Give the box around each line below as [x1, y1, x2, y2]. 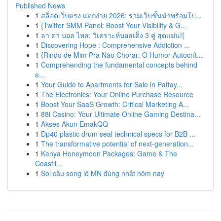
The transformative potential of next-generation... [41, 139, 194, 148]
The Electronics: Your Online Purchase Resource [41, 89, 193, 99]
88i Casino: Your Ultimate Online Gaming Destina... [41, 109, 200, 119]
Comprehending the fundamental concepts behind [41, 60, 197, 70]
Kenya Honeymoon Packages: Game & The [41, 148, 177, 158]
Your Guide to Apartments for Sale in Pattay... [41, 79, 183, 89]
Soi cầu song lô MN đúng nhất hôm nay [41, 168, 164, 178]
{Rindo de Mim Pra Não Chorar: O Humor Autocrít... [41, 50, 203, 60]
